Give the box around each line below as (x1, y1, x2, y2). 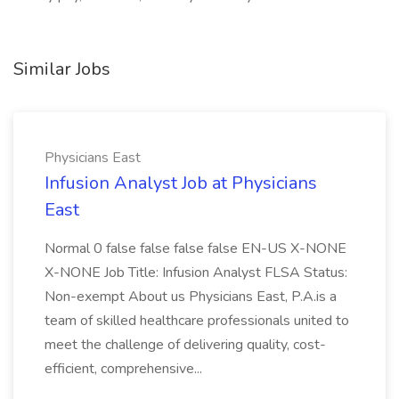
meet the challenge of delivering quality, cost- (45, 335, 326, 354)
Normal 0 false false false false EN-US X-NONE (45, 239, 346, 258)
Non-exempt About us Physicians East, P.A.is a (45, 287, 337, 306)
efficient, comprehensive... (45, 359, 202, 379)
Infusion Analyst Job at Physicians (45, 171, 317, 195)
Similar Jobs (13, 57, 110, 81)
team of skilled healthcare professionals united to (45, 311, 349, 330)
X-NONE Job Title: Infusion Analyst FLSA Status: (45, 263, 347, 282)
